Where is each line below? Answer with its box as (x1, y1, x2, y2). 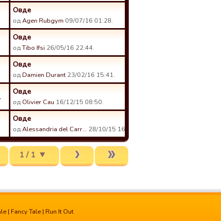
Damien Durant (22, 71, 66, 79)
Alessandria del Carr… (22, 125, 87, 134)
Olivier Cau (22, 98, 54, 107)
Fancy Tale (11, 207, 41, 216)
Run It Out (45, 207, 74, 216)
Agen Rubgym (22, 16, 64, 25)
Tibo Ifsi (22, 43, 45, 52)
